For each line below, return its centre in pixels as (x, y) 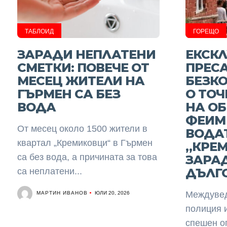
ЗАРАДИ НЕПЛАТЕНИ (86, 54)
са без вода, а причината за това (87, 157)
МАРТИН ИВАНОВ (62, 193)
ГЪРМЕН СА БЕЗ (68, 94)
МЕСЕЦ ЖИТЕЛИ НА (81, 81)
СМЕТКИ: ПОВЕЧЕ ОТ (83, 68)
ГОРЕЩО (206, 31)
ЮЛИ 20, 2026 (112, 193)
